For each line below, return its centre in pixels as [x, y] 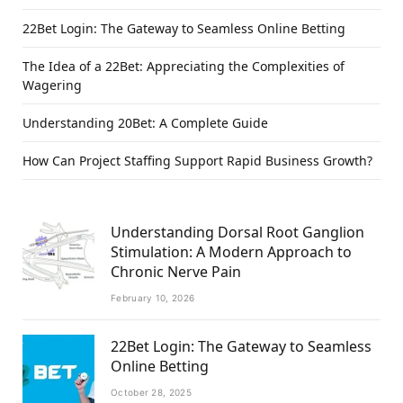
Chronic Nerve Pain [176, 272]
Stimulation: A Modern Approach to [231, 252]
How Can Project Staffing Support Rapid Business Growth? [197, 161]
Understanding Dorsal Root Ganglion [237, 233]
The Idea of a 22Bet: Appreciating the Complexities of [184, 67]
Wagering [52, 85]
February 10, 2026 [153, 298]
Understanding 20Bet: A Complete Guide [145, 123]
